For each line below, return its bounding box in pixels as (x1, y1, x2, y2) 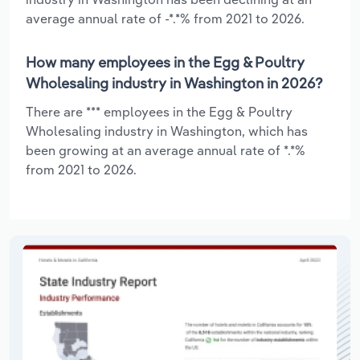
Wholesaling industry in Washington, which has (26, 122, 308, 139)
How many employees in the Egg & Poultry (26, 52, 305, 72)
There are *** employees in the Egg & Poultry (26, 103, 292, 120)
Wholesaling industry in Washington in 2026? (26, 73, 323, 92)
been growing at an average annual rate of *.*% (26, 141, 305, 158)
